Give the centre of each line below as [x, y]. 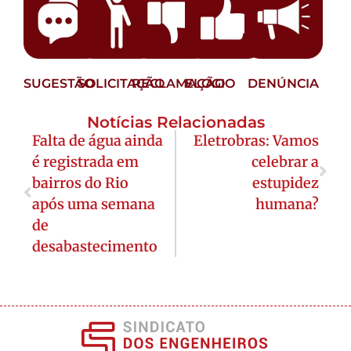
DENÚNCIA [284, 83]
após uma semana [94, 204]
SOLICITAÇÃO [121, 83]
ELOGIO [210, 83]
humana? [287, 204]
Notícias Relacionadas [175, 122]
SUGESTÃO [59, 83]
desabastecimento [95, 246]
